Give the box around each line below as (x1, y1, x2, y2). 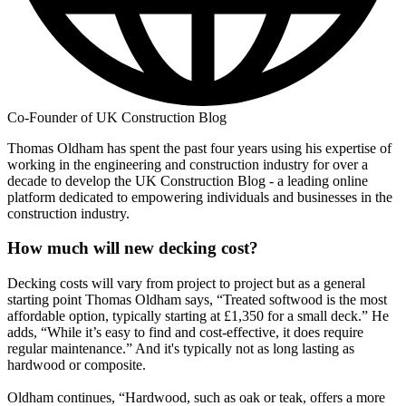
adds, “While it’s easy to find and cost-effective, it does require (7, 324, 363, 341)
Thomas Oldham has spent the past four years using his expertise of (7, 140, 391, 156)
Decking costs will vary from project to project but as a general (7, 275, 365, 292)
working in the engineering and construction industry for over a (7, 156, 368, 172)
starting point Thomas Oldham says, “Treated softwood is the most (7, 292, 387, 308)
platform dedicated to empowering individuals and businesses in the (7, 188, 392, 205)
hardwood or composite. (7, 357, 146, 373)
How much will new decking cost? (7, 238, 258, 258)
